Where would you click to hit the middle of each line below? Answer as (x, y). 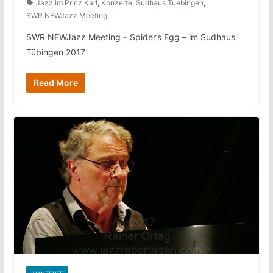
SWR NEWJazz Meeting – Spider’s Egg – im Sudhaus (130, 37)
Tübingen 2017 (55, 52)
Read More (55, 82)
